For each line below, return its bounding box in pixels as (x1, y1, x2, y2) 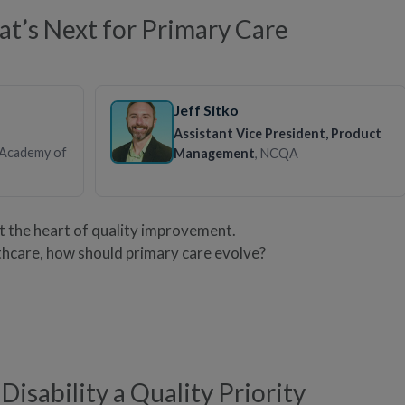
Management (173, 145, 255, 161)
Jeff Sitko (173, 100, 239, 118)
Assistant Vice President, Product (173, 125, 381, 141)
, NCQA (254, 145, 298, 161)
